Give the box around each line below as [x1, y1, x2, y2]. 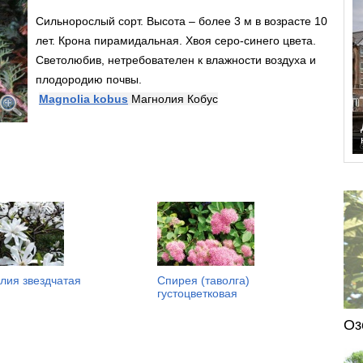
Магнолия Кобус [131, 92, 218, 105]
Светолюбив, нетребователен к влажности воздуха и [36, 53, 316, 66]
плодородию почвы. [36, 73, 142, 86]
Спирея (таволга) [157, 274, 250, 287]
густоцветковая [157, 287, 237, 300]
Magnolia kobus [39, 92, 128, 105]
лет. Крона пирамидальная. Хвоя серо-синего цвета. [36, 34, 316, 47]
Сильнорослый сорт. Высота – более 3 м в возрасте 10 [36, 15, 327, 28]
